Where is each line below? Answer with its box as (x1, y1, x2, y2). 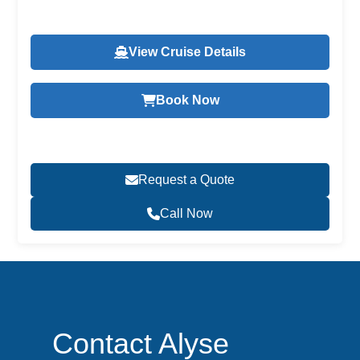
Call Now (160, 206, 213, 220)
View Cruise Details (129, 44, 246, 59)
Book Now (155, 92, 219, 107)
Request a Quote (138, 172, 235, 186)
